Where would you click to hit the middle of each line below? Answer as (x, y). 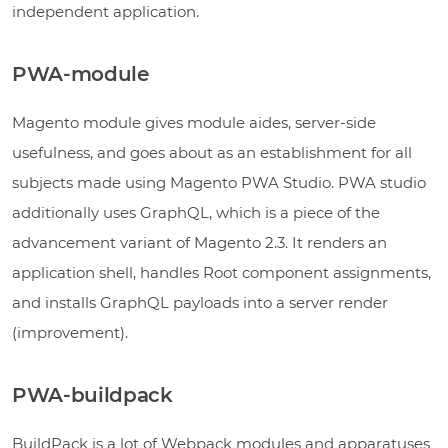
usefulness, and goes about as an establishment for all (212, 152)
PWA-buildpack (92, 394)
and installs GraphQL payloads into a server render (200, 302)
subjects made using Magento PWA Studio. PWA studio (219, 182)
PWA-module (80, 73)
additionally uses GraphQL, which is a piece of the (196, 212)
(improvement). (70, 332)
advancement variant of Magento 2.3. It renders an (199, 242)
